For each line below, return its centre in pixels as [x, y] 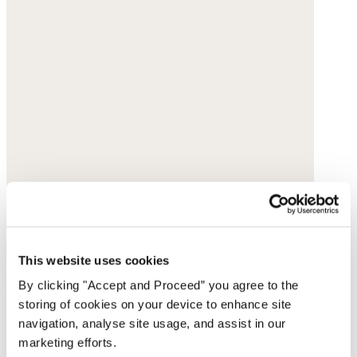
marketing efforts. [67, 343]
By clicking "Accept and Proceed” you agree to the [159, 285]
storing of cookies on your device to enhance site [155, 304]
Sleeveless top [62, 282]
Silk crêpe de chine [67, 318]
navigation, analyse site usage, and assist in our [152, 324]
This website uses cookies [94, 260]
